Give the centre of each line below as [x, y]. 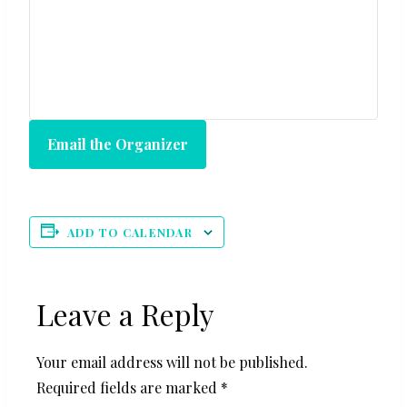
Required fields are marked [129, 387]
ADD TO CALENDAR [130, 232]
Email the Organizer [118, 144]
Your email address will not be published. [172, 362]
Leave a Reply [125, 314]
